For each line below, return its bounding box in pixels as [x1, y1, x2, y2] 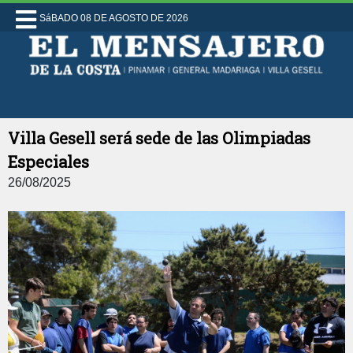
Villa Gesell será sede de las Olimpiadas [8, 128, 310, 148]
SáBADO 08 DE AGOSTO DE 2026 [39, 13, 188, 24]
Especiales [8, 151, 89, 172]
